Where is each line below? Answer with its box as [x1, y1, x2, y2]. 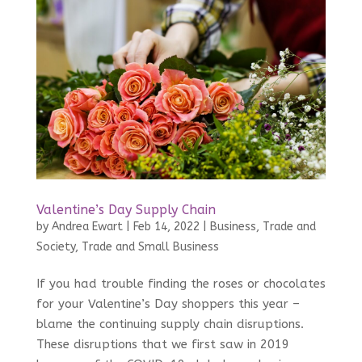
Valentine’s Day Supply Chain [36, 202, 216, 218]
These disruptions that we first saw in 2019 [36, 337, 289, 352]
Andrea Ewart [51, 220, 123, 234]
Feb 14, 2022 [133, 220, 200, 234]
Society [36, 240, 75, 255]
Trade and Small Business [81, 240, 219, 255]
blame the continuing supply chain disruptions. [36, 317, 304, 332]
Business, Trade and [209, 220, 316, 234]
